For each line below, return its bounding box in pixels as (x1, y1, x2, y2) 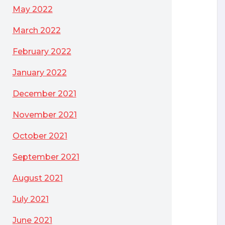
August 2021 (12, 173, 63, 183)
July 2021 (12, 194, 49, 204)
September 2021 (12, 152, 79, 162)
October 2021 (12, 131, 67, 141)
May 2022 (12, 5, 53, 14)
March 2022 (12, 26, 61, 35)
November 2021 (12, 110, 77, 120)
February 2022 (12, 47, 71, 56)
